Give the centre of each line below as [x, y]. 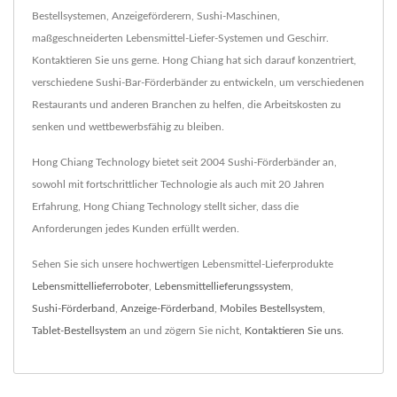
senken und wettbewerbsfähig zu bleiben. [128, 127]
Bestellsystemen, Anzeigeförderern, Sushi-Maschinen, [156, 16]
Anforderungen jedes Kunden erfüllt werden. [136, 229]
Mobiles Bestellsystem [271, 309]
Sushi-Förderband [74, 309]
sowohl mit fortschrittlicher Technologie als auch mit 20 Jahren [178, 185]
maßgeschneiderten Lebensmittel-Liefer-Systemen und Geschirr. [180, 39]
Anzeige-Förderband [167, 309]
